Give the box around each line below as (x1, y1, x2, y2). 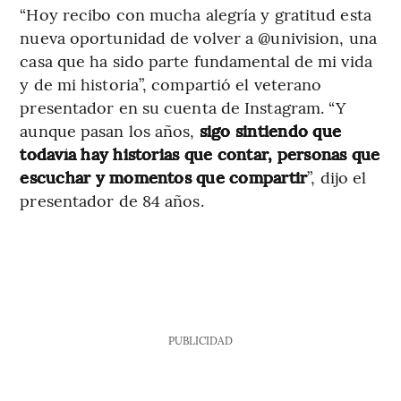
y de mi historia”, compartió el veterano (20, 72, 322, 95)
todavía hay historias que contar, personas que (20, 141, 380, 165)
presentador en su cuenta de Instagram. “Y (20, 95, 346, 118)
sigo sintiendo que (199, 118, 342, 141)
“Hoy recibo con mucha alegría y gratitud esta (20, 2, 371, 25)
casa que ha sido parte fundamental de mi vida (20, 48, 372, 72)
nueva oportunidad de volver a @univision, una (20, 25, 377, 48)
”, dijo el (307, 165, 367, 188)
